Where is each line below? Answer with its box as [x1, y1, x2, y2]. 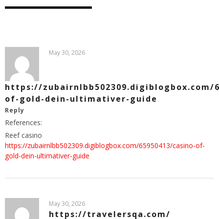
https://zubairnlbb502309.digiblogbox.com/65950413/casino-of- [5, 140, 205, 150]
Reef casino [5, 130, 42, 140]
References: [5, 117, 42, 127]
